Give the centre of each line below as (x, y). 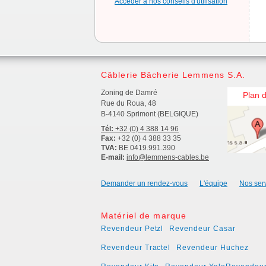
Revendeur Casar (202, 229)
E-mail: (113, 157)
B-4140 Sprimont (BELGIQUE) (150, 114)
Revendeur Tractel (136, 248)
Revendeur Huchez (213, 248)
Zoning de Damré (129, 93)
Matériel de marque (144, 216)
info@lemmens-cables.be (168, 157)
